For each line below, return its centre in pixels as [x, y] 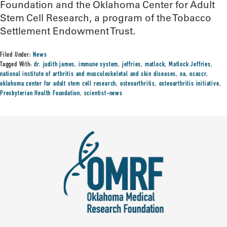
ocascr [198, 74]
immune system [98, 65]
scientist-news [103, 94]
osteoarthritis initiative [189, 84]
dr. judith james [54, 65]
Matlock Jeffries [190, 65]
